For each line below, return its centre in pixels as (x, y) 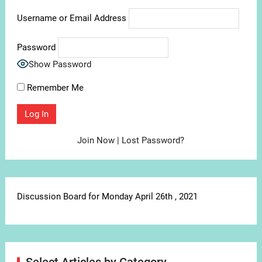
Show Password (60, 65)
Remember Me (54, 88)
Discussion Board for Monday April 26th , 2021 (107, 197)
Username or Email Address (71, 18)
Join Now (96, 141)
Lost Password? (153, 141)
